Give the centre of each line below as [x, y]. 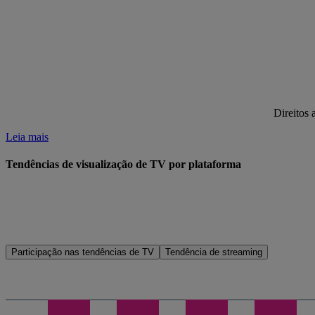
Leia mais [27, 136]
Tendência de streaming [214, 252]
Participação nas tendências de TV [83, 252]
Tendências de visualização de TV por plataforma [123, 165]
